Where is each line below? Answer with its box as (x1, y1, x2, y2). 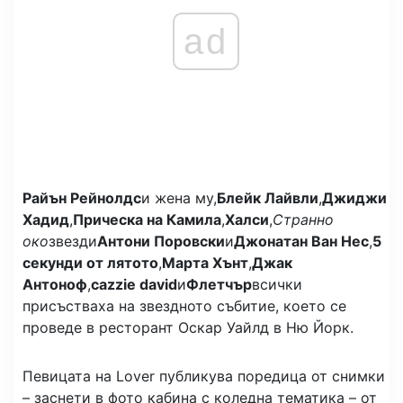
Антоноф (22, 275, 87, 294)
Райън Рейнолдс (22, 189, 141, 208)
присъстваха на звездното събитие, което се (22, 297, 346, 316)
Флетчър (186, 275, 252, 294)
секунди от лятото (22, 254, 158, 273)
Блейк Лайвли (217, 189, 318, 208)
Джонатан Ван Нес (234, 232, 369, 251)
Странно (273, 210, 334, 229)
